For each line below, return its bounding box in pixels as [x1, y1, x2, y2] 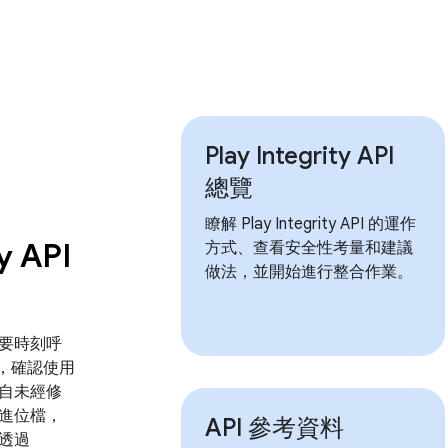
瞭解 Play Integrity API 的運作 [205, 213, 417, 234]
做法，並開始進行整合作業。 [205, 261, 414, 282]
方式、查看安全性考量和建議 [205, 237, 414, 258]
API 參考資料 [205, 412, 345, 443]
